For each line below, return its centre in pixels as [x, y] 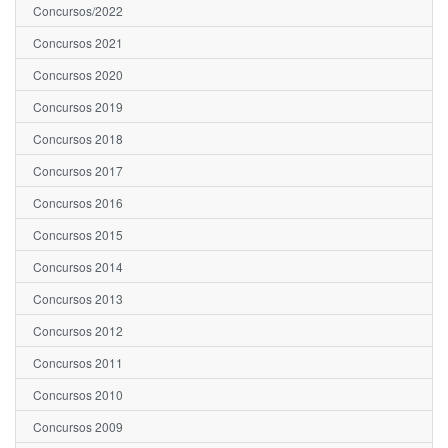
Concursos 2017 [78, 171]
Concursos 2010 [78, 395]
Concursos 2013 [78, 299]
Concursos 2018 [78, 139]
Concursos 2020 [78, 75]
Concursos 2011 [78, 363]
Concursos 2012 [78, 331]
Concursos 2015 [78, 235]
